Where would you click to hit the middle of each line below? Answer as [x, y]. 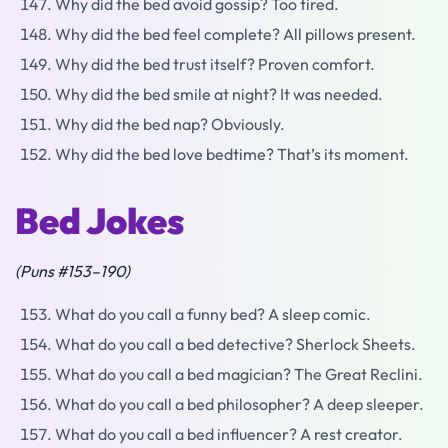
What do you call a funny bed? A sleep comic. [213, 314]
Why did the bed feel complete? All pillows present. [235, 34]
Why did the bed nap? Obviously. [170, 124]
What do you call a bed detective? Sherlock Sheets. [235, 344]
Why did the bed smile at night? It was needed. [219, 94]
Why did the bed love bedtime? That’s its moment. [232, 154]
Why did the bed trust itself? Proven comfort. [215, 64]
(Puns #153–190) [72, 271]
